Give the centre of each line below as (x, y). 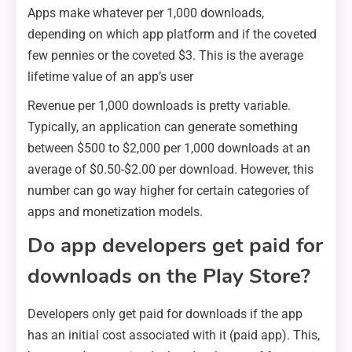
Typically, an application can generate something (163, 127)
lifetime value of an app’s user (110, 77)
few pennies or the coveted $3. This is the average (165, 56)
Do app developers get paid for (175, 246)
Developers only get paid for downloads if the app (165, 314)
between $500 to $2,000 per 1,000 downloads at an (169, 148)
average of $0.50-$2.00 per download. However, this (170, 170)
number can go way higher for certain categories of (169, 191)
